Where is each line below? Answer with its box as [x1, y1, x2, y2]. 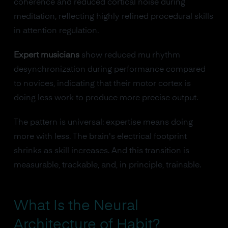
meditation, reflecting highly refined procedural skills [13, 12, 213, 21]
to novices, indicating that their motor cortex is [13, 79, 191, 88]
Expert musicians [13, 51, 79, 60]
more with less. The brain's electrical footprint [13, 132, 187, 141]
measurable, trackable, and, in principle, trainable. [13, 161, 201, 169]
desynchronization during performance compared [13, 65, 206, 74]
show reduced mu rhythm [79, 51, 180, 60]
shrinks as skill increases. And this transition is [13, 147, 189, 155]
